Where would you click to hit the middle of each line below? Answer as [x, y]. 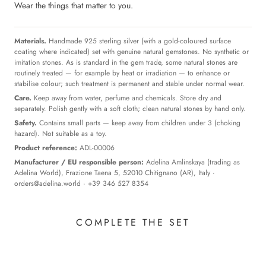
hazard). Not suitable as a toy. [61, 133]
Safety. [26, 123]
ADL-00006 [96, 148]
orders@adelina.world [47, 183]
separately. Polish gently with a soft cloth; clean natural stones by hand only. [130, 108]
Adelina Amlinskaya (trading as [192, 162]
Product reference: [46, 148]
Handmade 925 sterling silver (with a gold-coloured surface [139, 41]
